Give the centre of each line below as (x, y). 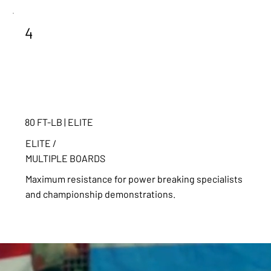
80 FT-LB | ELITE (59, 122)
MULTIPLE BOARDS (65, 158)
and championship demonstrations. (100, 194)
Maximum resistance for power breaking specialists (134, 178)
